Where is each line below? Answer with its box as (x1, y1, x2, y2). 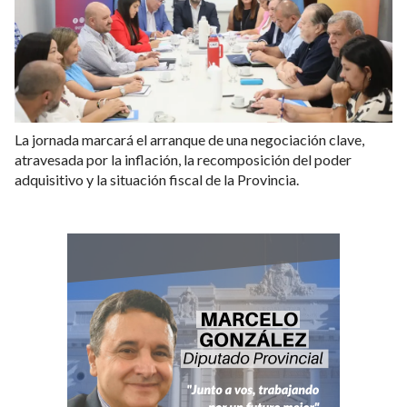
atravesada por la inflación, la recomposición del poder (15, 151, 352, 169)
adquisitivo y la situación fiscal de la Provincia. (15, 171, 299, 189)
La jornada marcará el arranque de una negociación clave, (15, 131, 364, 149)
